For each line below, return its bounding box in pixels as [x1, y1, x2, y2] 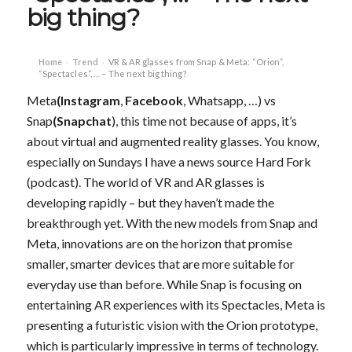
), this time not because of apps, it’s [111, 113, 297, 129]
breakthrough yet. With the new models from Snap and [26, 215, 317, 231]
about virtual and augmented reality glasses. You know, [26, 134, 319, 149]
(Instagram [56, 93, 120, 108]
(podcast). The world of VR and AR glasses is [26, 174, 265, 190]
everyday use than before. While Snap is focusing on [26, 277, 302, 292]
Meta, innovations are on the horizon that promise [26, 236, 292, 251]
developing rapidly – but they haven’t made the [26, 195, 274, 211]
